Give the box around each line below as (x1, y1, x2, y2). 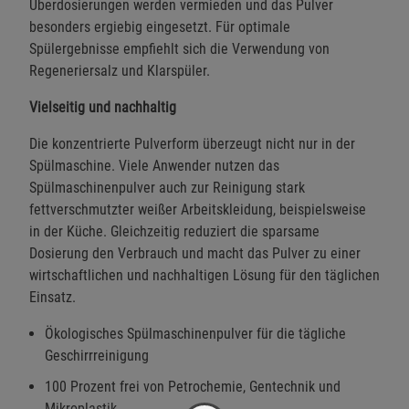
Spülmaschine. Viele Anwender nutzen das (29, 156, 279, 174)
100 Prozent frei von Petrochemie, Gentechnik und (45, 377, 341, 395)
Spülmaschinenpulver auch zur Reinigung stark (29, 178, 305, 196)
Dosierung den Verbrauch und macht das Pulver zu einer (29, 244, 361, 262)
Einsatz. (29, 288, 76, 306)
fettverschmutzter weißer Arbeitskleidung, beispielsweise (29, 200, 366, 218)
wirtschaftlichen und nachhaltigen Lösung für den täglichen (29, 266, 380, 284)
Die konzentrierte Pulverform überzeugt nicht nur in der (29, 134, 355, 152)
